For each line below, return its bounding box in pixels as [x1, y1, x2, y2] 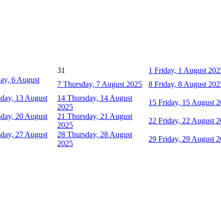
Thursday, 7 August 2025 [63, 79, 142, 88]
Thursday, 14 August [67, 93, 132, 102]
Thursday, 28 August [67, 130, 132, 139]
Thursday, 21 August [67, 111, 132, 120]
